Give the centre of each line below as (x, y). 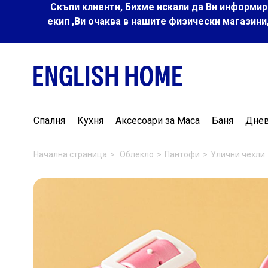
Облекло (137, 154)
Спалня (49, 120)
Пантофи (182, 154)
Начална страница (70, 154)
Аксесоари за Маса (158, 120)
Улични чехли (238, 154)
